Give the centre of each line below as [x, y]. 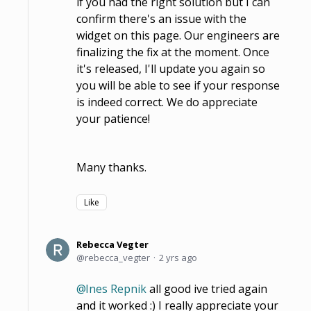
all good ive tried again [207, 288]
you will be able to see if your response [178, 85]
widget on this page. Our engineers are [178, 35]
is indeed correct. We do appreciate [167, 102]
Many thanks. [111, 167]
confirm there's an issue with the [161, 18]
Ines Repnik [116, 288]
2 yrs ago [178, 257]
